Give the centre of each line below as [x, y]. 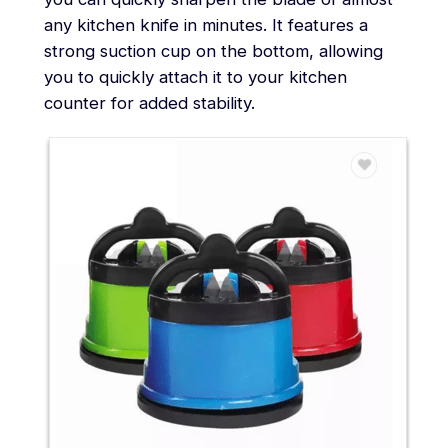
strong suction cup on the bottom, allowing [213, 50]
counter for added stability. [149, 102]
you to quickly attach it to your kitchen [195, 76]
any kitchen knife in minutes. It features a [205, 24]
